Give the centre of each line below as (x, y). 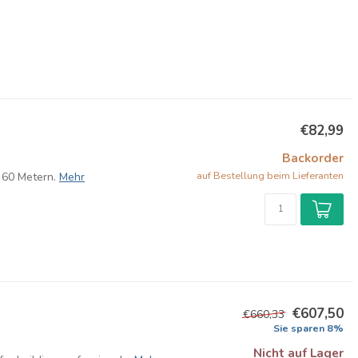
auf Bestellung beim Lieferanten (270, 175)
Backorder (313, 158)
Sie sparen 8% (308, 328)
